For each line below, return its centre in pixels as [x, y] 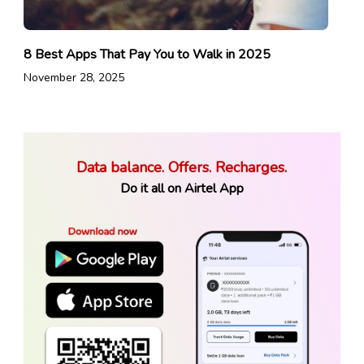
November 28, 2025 [74, 77]
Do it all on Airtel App [182, 188]
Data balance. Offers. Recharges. [182, 167]
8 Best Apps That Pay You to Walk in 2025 [147, 54]
